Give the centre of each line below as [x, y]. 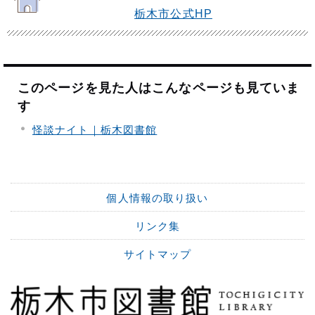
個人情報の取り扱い [157, 198]
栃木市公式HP [173, 14]
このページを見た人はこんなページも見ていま [159, 88]
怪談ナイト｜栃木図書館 [95, 129]
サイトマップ [157, 254]
